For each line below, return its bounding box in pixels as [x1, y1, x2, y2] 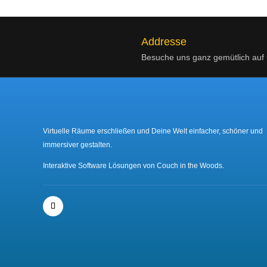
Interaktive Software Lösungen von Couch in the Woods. [43, 161, 224, 170]
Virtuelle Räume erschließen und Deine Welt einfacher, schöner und [43, 126, 263, 135]
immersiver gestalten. [43, 140, 112, 149]
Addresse [141, 35, 187, 48]
